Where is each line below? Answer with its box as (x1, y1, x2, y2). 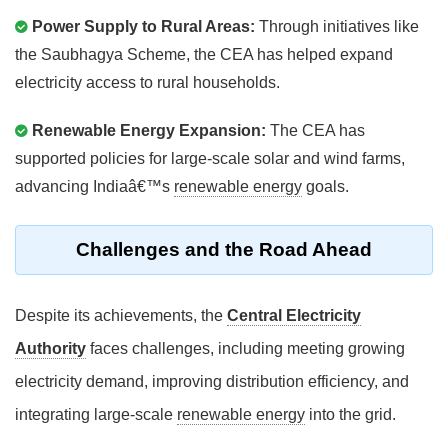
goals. (302, 178, 349, 196)
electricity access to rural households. (15, 74, 280, 92)
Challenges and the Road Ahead (76, 239, 372, 261)
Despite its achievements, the (15, 307, 227, 325)
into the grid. (305, 406, 396, 424)
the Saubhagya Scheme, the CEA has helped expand (15, 46, 393, 64)
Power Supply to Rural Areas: (32, 18, 255, 36)
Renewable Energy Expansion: (32, 122, 266, 140)
